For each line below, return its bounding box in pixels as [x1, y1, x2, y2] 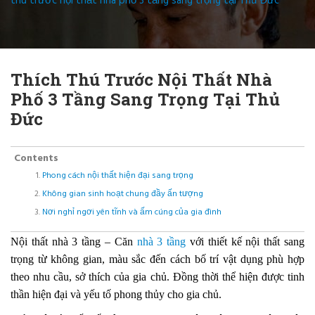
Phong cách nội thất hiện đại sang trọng [42, 168, 193, 183]
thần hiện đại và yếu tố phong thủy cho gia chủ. [11, 288, 221, 300]
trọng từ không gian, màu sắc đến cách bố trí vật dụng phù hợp [11, 252, 304, 265]
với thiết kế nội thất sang [186, 235, 305, 247]
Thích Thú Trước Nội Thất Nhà [11, 67, 272, 91]
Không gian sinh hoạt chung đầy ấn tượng [42, 186, 203, 201]
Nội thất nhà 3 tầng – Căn [11, 235, 137, 247]
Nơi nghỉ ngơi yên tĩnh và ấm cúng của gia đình [42, 205, 221, 219]
